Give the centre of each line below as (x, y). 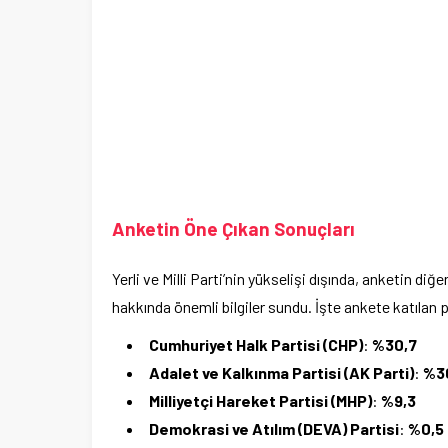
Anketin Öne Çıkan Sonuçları (233, 229)
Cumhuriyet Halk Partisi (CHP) (256, 345)
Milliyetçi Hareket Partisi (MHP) (260, 401)
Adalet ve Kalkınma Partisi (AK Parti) (281, 373)
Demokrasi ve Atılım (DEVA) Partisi (274, 429)
